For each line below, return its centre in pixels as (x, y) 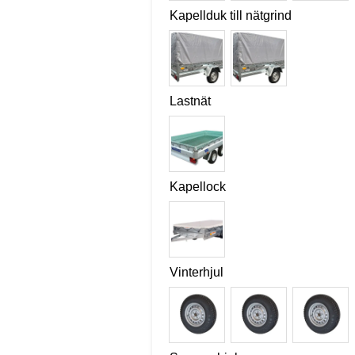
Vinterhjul (196, 273)
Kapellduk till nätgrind (230, 15)
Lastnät (190, 101)
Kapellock (197, 186)
